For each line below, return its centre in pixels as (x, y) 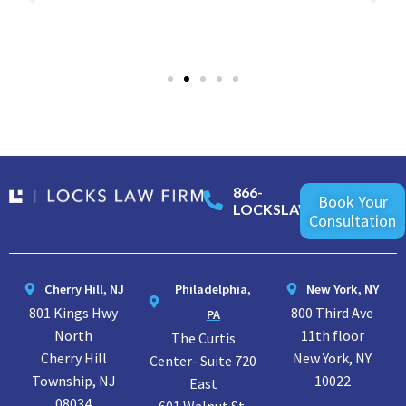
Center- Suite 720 (203, 361)
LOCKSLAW (273, 209)
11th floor (332, 336)
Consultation (353, 221)
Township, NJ (73, 381)
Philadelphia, (213, 290)
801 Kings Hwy (74, 313)
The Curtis (203, 338)
